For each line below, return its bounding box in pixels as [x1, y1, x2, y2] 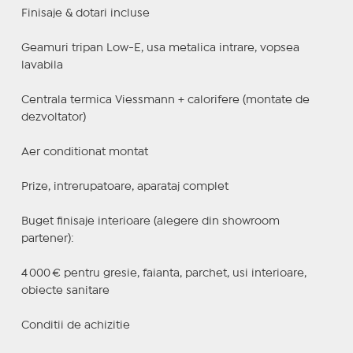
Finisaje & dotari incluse [20, 8, 150, 18]
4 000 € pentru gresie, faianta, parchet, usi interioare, [20, 268, 307, 278]
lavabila [20, 60, 63, 70]
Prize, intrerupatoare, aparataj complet [20, 181, 229, 191]
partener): [20, 233, 74, 243]
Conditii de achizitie [20, 320, 130, 330]
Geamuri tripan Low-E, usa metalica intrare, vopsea [20, 43, 299, 53]
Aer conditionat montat [20, 147, 148, 157]
